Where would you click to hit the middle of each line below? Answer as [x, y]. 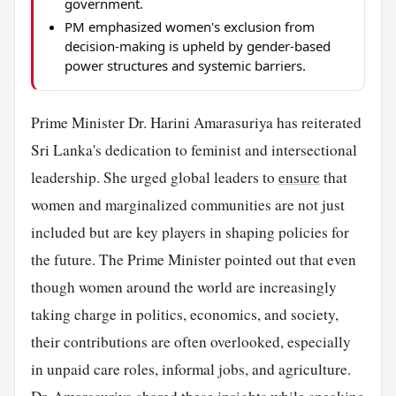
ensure [299, 177]
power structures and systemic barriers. [185, 65]
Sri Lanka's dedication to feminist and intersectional [194, 149]
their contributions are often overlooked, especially [190, 341]
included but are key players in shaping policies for [190, 232]
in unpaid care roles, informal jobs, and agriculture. [190, 369]
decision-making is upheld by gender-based [197, 46]
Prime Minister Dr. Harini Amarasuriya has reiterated [196, 122]
